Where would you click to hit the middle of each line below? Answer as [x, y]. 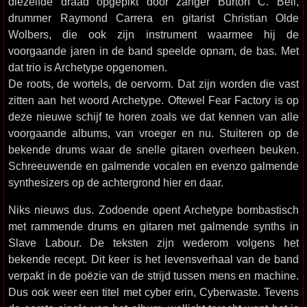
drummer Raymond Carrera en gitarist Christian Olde [153, 18]
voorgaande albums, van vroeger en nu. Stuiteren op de [153, 133]
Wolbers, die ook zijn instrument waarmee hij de [153, 34]
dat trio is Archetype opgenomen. [88, 67]
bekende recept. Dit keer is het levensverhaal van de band [153, 259]
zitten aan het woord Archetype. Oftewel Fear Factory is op [153, 100]
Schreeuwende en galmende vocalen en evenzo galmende [153, 166]
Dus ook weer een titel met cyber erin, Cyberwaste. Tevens [153, 292]
